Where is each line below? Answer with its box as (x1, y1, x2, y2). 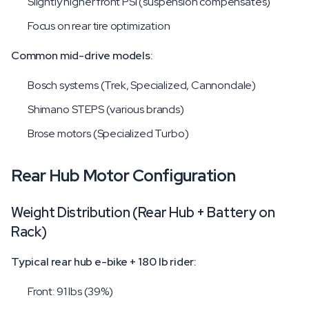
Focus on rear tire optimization (28, 19, 170, 33)
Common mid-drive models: (11, 48, 153, 63)
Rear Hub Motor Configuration (11, 165, 236, 186)
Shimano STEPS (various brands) (28, 102, 184, 117)
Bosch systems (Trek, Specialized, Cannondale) (28, 78, 257, 92)
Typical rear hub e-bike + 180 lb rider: (11, 255, 197, 269)
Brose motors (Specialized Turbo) (28, 126, 189, 141)
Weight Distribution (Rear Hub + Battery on (11, 203, 275, 221)
